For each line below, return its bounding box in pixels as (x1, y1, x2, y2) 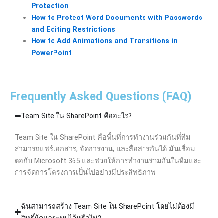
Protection (31, 1, 69, 11)
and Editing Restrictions (31, 25, 115, 34)
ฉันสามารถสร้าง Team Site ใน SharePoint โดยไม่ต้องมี (21, 201, 195, 211)
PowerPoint (31, 48, 72, 57)
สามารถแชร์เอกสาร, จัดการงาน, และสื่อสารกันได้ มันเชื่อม (15, 145, 195, 154)
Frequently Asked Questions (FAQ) (10, 90, 192, 104)
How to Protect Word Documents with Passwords (31, 13, 202, 22)
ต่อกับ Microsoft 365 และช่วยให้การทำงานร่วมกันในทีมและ (15, 156, 201, 165)
